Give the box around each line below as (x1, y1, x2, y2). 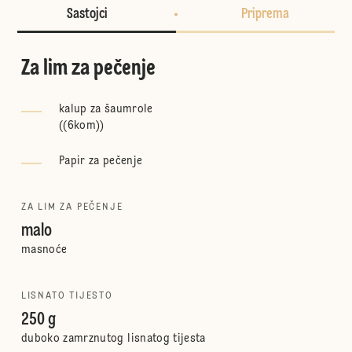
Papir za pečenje (58, 156, 143, 167)
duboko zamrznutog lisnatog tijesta (20, 333, 206, 344)
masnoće (20, 244, 68, 255)
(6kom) (63, 120, 101, 131)
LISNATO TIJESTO (20, 291, 113, 301)
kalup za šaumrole (58, 104, 153, 115)
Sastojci (67, 7, 108, 21)
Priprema (240, 7, 289, 21)
